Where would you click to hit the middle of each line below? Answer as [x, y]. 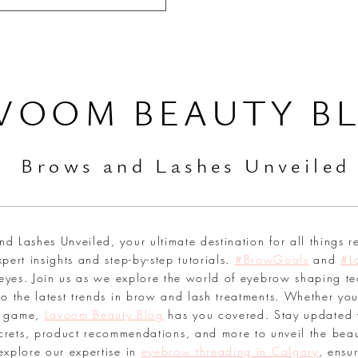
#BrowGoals [272, 260]
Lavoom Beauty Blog [104, 315]
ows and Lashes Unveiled [200, 167]
